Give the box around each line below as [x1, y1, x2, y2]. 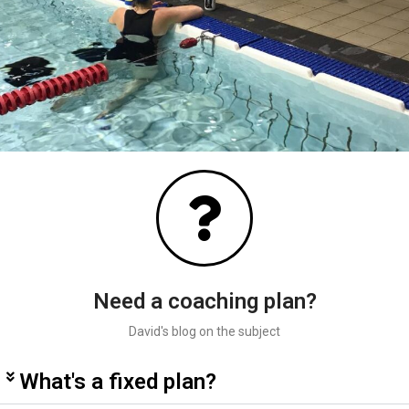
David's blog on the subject [129, 324, 280, 340]
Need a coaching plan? [92, 288, 317, 315]
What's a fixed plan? [19, 369, 216, 395]
